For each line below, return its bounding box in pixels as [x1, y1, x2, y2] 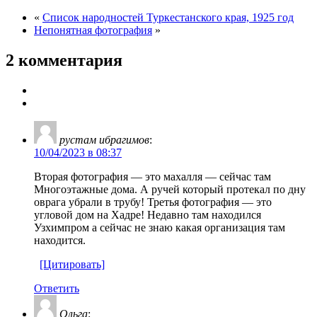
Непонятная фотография [34, 23, 152, 36]
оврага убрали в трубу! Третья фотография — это [34, 195, 272, 208]
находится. [34, 234, 86, 246]
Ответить [34, 282, 79, 294]
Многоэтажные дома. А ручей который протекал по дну [34, 183, 306, 195]
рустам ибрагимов [59, 133, 149, 146]
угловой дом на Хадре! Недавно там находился [34, 208, 261, 221]
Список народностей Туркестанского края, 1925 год [42, 11, 294, 23]
